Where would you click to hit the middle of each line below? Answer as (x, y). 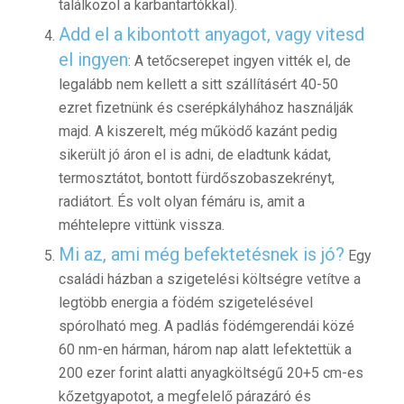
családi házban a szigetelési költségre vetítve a (209, 280)
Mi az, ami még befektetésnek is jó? (201, 255)
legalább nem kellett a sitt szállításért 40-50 (198, 85)
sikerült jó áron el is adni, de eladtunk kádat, (194, 155)
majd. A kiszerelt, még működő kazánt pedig (197, 132)
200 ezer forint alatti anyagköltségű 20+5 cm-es (211, 373)
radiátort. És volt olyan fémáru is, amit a (181, 202)
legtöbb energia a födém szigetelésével (185, 303)
